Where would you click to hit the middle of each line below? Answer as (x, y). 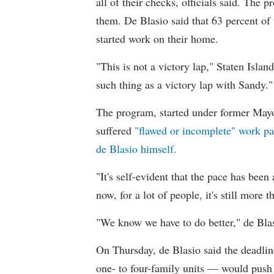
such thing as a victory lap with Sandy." (184, 84)
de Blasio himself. (136, 149)
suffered (115, 130)
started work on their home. (157, 39)
